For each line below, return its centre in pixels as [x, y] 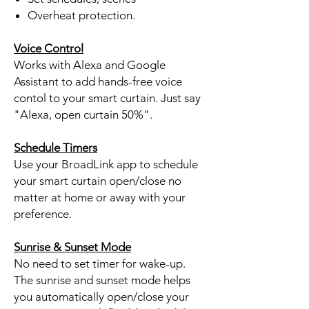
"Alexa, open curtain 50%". [83, 114]
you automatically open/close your [101, 296]
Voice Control [49, 48]
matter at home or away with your [100, 197]
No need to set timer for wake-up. [100, 263]
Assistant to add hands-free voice [98, 81]
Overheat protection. [81, 15]
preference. [43, 213]
